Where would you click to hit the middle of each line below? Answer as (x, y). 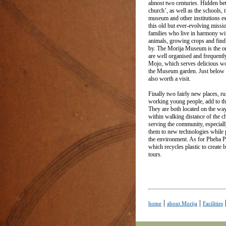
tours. (155, 154)
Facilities (213, 203)
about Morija (182, 203)
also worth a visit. (169, 79)
